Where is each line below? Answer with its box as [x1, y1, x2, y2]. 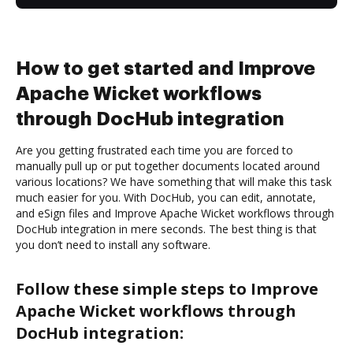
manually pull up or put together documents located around [16, 158, 320, 173]
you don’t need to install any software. [16, 236, 210, 252]
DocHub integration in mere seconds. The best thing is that [16, 221, 317, 236]
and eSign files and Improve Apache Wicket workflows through [16, 205, 334, 221]
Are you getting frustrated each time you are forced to [16, 142, 293, 158]
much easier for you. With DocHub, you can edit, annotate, [16, 189, 316, 205]
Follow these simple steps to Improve [16, 277, 318, 299]
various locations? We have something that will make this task [16, 173, 332, 189]
